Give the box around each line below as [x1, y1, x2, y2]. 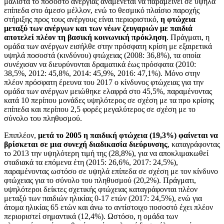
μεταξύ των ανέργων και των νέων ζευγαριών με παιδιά [4, 23, 192, 32]
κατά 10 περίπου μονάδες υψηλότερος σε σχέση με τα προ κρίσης [4, 95, 214, 104]
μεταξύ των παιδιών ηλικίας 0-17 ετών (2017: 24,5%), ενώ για [4, 193, 202, 202]
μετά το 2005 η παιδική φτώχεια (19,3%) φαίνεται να [38, 130, 218, 139]
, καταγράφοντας [167, 139, 220, 148]
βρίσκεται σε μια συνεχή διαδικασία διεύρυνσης [4, 139, 167, 148]
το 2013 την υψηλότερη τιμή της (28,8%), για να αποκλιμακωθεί [4, 148, 208, 157]
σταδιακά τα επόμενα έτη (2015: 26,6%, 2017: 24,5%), [4, 157, 178, 166]
